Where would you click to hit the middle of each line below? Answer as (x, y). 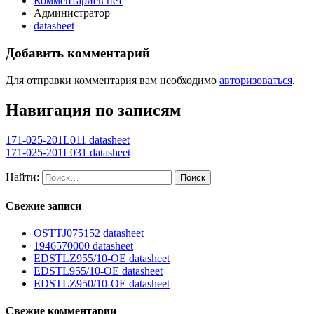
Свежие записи (43, 205)
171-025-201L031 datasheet (68, 152)
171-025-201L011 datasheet (68, 139)
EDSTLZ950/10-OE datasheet (102, 284)
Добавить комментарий (78, 53)
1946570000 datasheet (83, 246)
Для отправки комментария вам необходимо (112, 80)
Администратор (72, 13)
